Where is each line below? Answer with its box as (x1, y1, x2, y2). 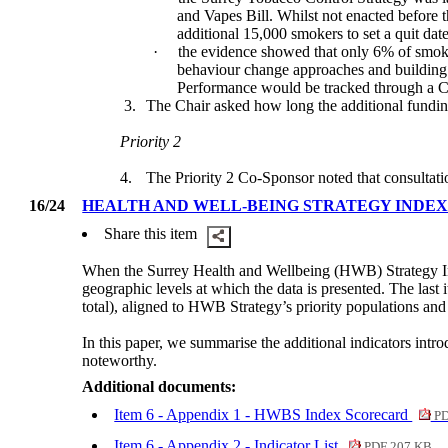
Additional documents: (82, 378, 237, 396)
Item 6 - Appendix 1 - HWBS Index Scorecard (114, 406, 413, 424)
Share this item (104, 225, 198, 242)
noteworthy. (82, 352, 158, 370)
